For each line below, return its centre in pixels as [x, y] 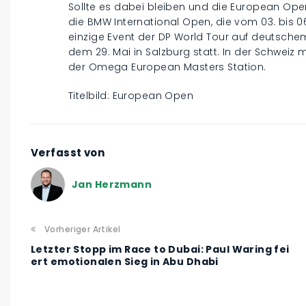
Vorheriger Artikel [83, 229]
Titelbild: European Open [131, 96]
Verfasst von [68, 153]
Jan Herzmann [112, 184]
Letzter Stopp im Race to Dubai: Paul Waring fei [160, 250]
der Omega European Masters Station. [167, 67]
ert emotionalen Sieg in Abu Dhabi [125, 262]
